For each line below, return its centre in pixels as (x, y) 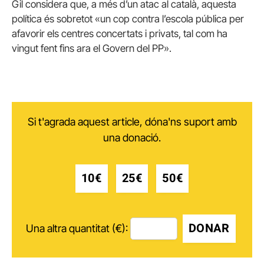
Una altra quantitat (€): (77, 229)
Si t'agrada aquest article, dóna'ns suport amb (132, 121)
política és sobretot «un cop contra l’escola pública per (128, 19)
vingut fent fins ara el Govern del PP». (92, 49)
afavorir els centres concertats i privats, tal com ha (120, 34)
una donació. (132, 137)
